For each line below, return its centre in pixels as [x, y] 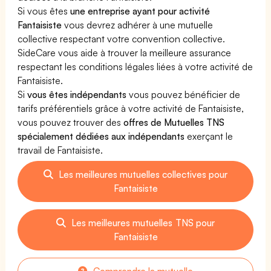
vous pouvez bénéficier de [184, 94]
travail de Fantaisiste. [60, 150]
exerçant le [209, 136]
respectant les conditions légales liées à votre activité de [135, 66]
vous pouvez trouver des [71, 122]
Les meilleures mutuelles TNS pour [142, 222]
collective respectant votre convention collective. [122, 38]
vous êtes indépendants [77, 94]
